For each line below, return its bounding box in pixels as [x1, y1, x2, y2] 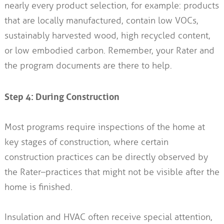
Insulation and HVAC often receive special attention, [4, 211, 212, 223]
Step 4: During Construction [4, 88, 119, 103]
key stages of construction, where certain [4, 136, 168, 148]
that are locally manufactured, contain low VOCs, [4, 15, 198, 26]
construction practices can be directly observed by [4, 151, 208, 163]
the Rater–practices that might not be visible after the [4, 166, 219, 178]
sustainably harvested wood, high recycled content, [4, 30, 210, 41]
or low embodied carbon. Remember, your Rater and [4, 45, 214, 56]
